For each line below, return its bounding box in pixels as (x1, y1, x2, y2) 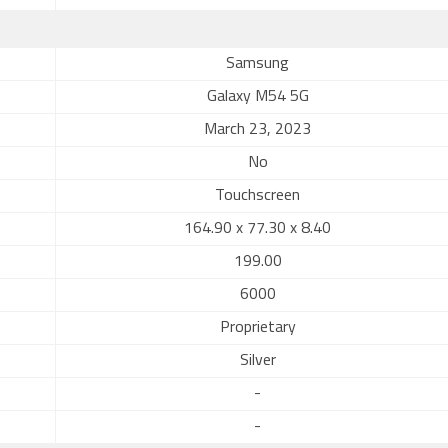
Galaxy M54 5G (206, 89, 309, 105)
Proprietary (219, 320, 296, 336)
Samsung (226, 56, 289, 72)
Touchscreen (215, 188, 300, 204)
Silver (239, 353, 276, 369)
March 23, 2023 (204, 122, 311, 138)
